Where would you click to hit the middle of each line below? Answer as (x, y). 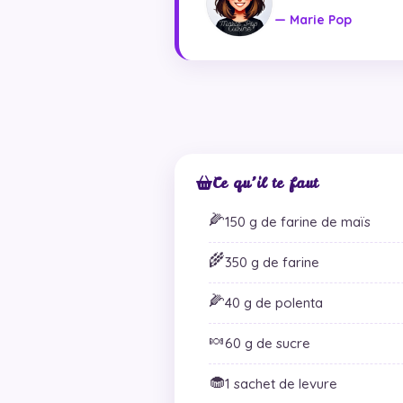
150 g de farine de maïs (298, 221)
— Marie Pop (313, 20)
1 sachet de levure (281, 383)
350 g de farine (272, 262)
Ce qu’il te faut (265, 182)
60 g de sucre (268, 343)
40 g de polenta (274, 302)
